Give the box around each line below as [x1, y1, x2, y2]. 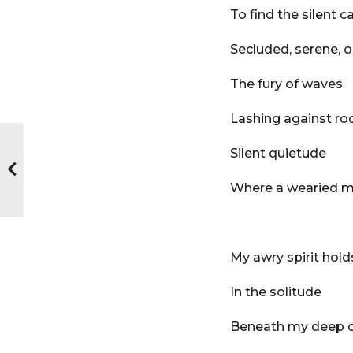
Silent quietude [230, 146, 326, 162]
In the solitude [230, 284, 321, 300]
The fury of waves [230, 76, 343, 92]
